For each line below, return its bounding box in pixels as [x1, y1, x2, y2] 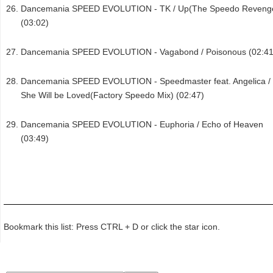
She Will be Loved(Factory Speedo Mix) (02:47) [21, 90, 204, 101]
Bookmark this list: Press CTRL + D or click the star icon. [4, 221, 220, 232]
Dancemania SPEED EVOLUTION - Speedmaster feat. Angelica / [21, 76, 271, 87]
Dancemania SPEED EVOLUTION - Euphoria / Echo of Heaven [21, 119, 263, 130]
